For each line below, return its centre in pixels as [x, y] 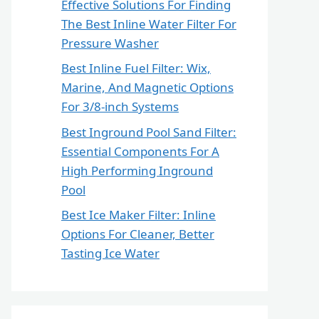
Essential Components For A [140, 151]
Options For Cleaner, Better [138, 234]
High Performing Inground [137, 170]
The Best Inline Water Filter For [149, 23]
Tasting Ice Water [110, 253]
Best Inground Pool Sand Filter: [149, 132]
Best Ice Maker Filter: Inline [138, 215]
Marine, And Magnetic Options [147, 88]
